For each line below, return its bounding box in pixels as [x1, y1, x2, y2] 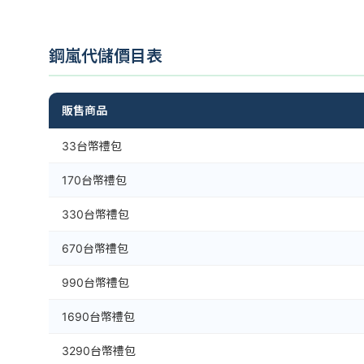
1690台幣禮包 [62, 310, 135, 323]
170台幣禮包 [62, 173, 127, 187]
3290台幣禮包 [62, 344, 136, 357]
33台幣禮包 [62, 139, 122, 153]
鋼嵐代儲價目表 [49, 43, 162, 67]
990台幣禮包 [62, 275, 129, 289]
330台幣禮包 [62, 207, 129, 221]
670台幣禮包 [62, 241, 128, 255]
